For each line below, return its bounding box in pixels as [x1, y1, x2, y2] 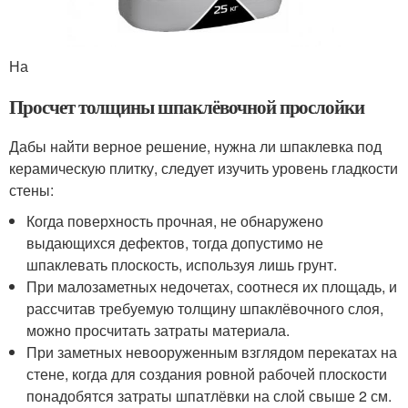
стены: [9, 179, 54, 201]
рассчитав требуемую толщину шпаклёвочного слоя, [26, 298, 384, 320]
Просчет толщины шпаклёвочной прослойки [9, 93, 365, 121]
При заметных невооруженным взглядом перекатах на [26, 342, 398, 363]
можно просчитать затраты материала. [26, 320, 291, 342]
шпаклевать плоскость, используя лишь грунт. [26, 254, 338, 276]
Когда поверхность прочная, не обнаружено [26, 210, 324, 232]
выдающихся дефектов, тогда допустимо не [26, 232, 324, 254]
